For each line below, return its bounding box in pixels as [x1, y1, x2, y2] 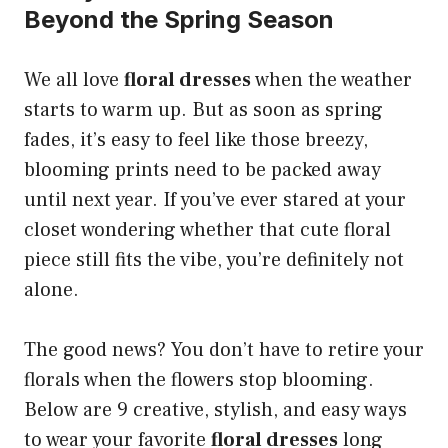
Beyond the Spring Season [24, 5, 334, 35]
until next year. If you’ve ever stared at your [24, 187, 406, 214]
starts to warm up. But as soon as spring [24, 97, 383, 124]
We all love [24, 67, 124, 94]
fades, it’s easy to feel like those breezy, [24, 127, 368, 154]
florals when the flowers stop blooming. [24, 367, 374, 394]
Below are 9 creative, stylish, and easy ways [24, 397, 407, 424]
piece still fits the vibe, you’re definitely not [24, 247, 404, 274]
